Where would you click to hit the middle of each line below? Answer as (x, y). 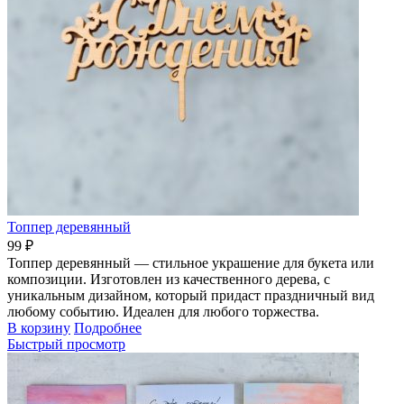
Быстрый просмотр (66, 344)
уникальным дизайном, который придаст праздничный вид (191, 295)
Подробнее (108, 327)
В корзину (39, 327)
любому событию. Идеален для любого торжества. (163, 311)
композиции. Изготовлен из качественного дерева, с (169, 279)
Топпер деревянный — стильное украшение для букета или (191, 262)
